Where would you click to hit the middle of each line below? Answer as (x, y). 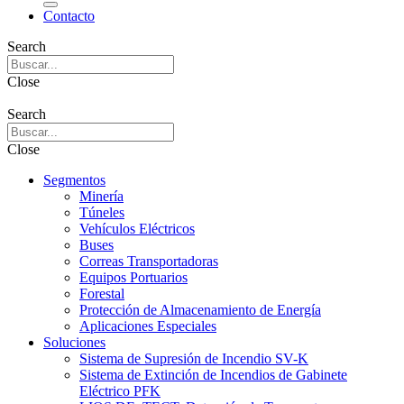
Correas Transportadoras (149, 262)
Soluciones (74, 343)
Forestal (102, 294)
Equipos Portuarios (133, 278)
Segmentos (74, 180)
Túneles (102, 213)
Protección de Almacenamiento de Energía (200, 310)
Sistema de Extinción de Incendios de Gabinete (213, 375)
